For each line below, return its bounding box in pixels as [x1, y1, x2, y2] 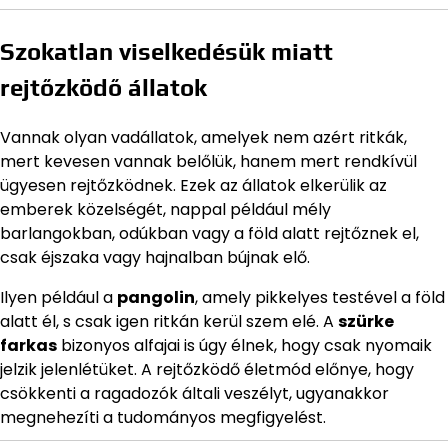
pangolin [117, 286, 195, 310]
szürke [338, 310, 394, 334]
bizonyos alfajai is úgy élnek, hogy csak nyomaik [57, 334, 432, 358]
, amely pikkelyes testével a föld [195, 286, 445, 310]
